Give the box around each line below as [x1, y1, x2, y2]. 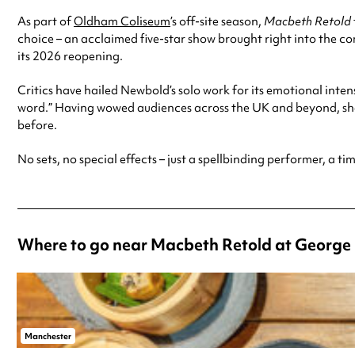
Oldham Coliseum [74, 13, 170, 29]
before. [17, 116, 57, 133]
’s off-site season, [170, 13, 264, 29]
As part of [17, 13, 74, 29]
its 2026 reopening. [17, 48, 123, 64]
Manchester [25, 330, 71, 342]
